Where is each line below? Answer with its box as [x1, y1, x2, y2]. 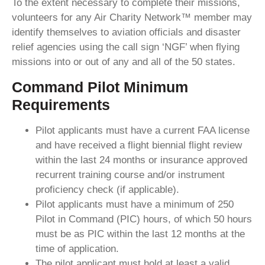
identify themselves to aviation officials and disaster [12, 27, 241, 38]
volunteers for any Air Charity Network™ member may [12, 12, 252, 24]
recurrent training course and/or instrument [35, 169, 225, 180]
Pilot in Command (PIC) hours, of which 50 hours [35, 213, 252, 225]
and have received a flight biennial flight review [35, 139, 242, 151]
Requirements [12, 96, 110, 113]
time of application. [35, 243, 119, 254]
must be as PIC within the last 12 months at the [35, 228, 245, 240]
